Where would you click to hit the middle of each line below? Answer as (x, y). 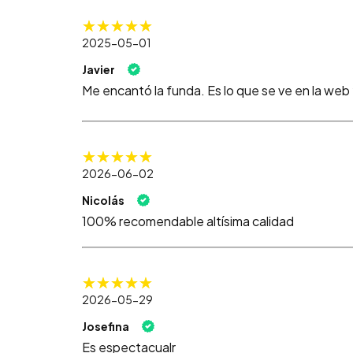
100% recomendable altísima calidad (188, 221)
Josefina (106, 327)
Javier (98, 70)
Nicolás (103, 201)
